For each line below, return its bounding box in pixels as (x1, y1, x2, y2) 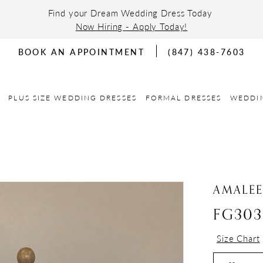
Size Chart (216, 232, 260, 245)
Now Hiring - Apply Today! (75, 20, 188, 32)
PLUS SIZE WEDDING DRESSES (8, 92, 137, 103)
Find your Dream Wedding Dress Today (48, 6, 215, 19)
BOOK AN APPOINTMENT (18, 45, 145, 58)
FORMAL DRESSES (145, 92, 222, 103)
